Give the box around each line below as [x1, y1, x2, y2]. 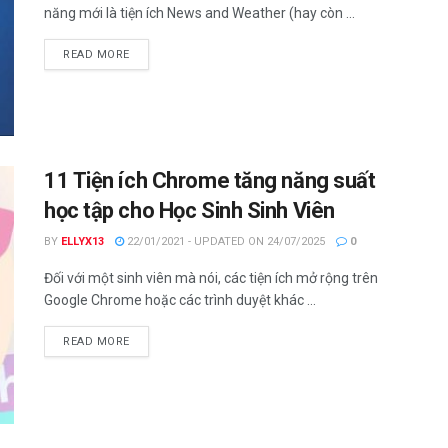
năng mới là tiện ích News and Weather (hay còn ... [44, 5, 355, 21]
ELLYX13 [61, 235, 104, 249]
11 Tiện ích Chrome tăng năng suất [44, 168, 376, 194]
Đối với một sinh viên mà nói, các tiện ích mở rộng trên [44, 270, 378, 287]
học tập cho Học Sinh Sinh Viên [44, 198, 335, 224]
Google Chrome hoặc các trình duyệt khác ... [44, 292, 316, 309]
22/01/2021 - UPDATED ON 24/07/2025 [124, 235, 325, 249]
